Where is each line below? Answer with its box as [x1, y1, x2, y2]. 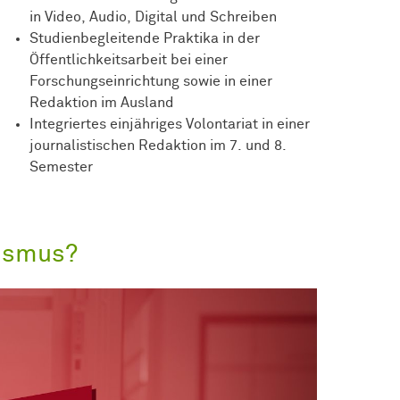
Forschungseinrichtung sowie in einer [29, 73, 272, 88]
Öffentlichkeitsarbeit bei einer [29, 52, 228, 67]
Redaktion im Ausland [29, 95, 174, 110]
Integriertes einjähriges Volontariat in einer [29, 116, 310, 131]
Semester [29, 159, 93, 174]
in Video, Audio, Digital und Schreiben [29, 9, 277, 24]
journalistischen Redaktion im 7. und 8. [29, 137, 287, 153]
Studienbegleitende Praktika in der [29, 30, 260, 46]
